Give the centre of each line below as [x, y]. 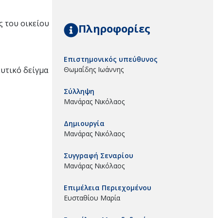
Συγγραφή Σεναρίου [99, 155]
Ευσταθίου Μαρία [92, 198]
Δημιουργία [84, 123]
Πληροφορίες [114, 28]
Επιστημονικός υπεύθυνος [111, 59]
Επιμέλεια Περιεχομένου [108, 187]
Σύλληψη [79, 91]
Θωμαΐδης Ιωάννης [94, 69]
